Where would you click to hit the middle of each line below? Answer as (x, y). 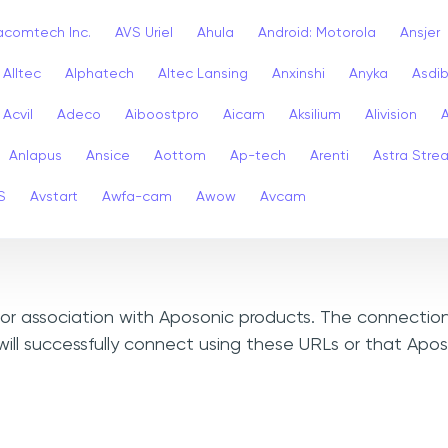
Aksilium (315, 114)
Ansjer (420, 32)
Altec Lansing (203, 73)
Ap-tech (258, 155)
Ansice (108, 155)
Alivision (391, 114)
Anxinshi (298, 73)
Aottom (180, 155)
